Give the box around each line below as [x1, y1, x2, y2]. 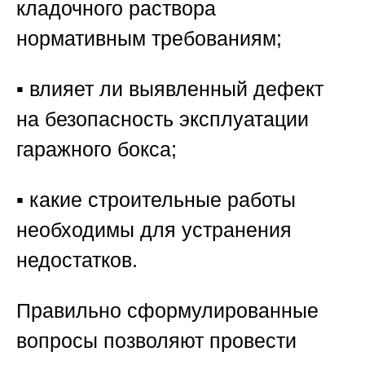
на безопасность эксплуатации [16, 108, 309, 131]
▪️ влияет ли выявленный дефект [16, 77, 323, 101]
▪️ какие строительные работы [16, 188, 296, 212]
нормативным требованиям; [16, 27, 282, 51]
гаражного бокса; [16, 138, 177, 161]
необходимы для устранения [16, 218, 292, 242]
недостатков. [16, 248, 138, 272]
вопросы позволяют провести [16, 329, 297, 353]
